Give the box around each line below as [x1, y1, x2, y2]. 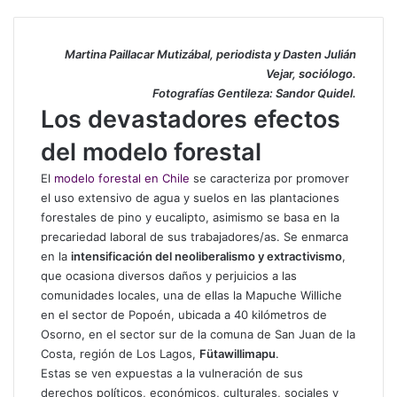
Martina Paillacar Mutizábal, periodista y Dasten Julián [65, 47, 356, 61]
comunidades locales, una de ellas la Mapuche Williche [41, 288, 342, 302]
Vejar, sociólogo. [266, 66, 356, 81]
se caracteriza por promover [190, 171, 349, 185]
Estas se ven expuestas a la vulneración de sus [41, 366, 303, 380]
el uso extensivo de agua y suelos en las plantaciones [41, 191, 339, 205]
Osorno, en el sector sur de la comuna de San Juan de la [41, 327, 355, 341]
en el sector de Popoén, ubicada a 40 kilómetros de [41, 307, 327, 322]
